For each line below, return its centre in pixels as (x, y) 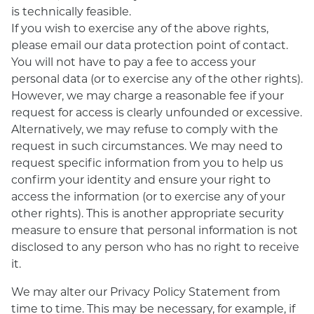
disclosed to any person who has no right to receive (155, 246)
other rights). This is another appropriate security (148, 213)
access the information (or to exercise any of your (148, 196)
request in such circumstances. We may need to (147, 145)
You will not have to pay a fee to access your (134, 61)
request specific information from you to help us (147, 162)
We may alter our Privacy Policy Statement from (146, 291)
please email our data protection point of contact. (150, 45)
